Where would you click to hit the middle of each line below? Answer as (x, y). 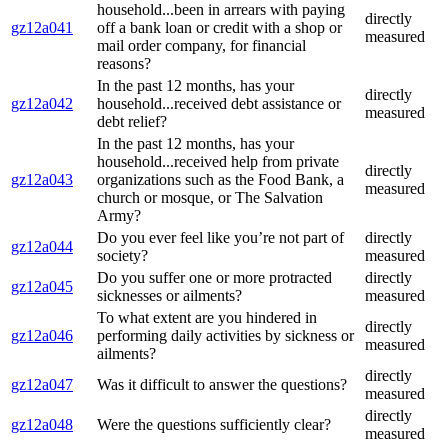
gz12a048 (42, 425)
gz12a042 (42, 104)
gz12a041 (42, 28)
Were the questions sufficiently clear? (214, 425)
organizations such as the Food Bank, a (220, 180)
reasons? (124, 64)
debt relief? (132, 122)
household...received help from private (218, 162)
